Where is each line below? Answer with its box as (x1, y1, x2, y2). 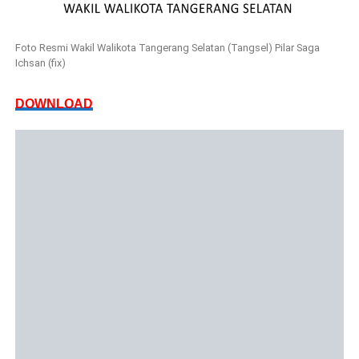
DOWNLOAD (14, 96, 93, 111)
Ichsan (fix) (14, 56, 66, 69)
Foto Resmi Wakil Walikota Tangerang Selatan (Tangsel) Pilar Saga (14, 41, 320, 54)
